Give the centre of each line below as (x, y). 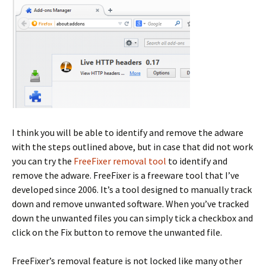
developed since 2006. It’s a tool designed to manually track (132, 190)
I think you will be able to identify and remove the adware (128, 133)
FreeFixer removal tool (120, 161)
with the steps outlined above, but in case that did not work (132, 147)
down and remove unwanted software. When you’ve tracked (130, 204)
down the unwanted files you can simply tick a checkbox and (132, 218)
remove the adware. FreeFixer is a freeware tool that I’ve (126, 175)
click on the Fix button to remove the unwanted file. (117, 232)
